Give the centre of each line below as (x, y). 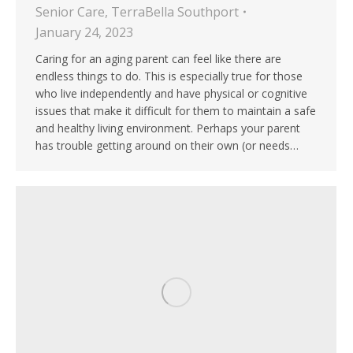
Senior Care (70, 12)
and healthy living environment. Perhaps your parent (168, 128)
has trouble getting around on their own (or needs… (167, 146)
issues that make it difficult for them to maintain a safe (176, 111)
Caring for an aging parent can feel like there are (158, 59)
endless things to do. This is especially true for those (169, 76)
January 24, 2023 (84, 33)
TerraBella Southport (175, 12)
